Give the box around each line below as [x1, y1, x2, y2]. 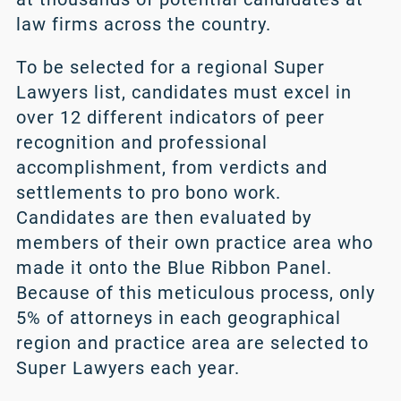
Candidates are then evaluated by [15, 207, 311, 229]
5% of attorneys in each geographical [15, 307, 341, 329]
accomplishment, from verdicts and [15, 157, 328, 179]
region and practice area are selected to [15, 332, 369, 354]
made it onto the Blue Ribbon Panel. [15, 257, 332, 279]
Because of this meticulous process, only [15, 282, 375, 304]
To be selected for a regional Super [15, 56, 325, 79]
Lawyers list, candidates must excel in [15, 81, 352, 104]
